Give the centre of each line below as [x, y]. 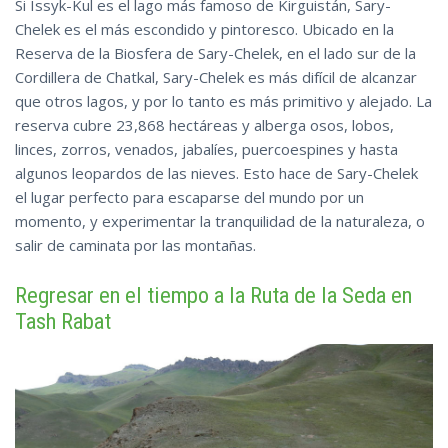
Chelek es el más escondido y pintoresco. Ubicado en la [204, 28]
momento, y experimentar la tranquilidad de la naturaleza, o [220, 220]
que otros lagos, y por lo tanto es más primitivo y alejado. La [223, 100]
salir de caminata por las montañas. [135, 244]
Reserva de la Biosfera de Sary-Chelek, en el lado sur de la [215, 52]
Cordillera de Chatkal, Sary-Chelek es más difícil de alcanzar [216, 76]
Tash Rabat [63, 320]
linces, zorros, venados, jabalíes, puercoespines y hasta [206, 148]
